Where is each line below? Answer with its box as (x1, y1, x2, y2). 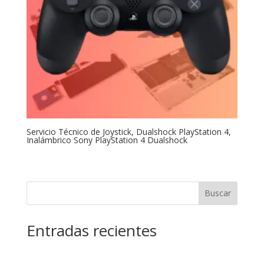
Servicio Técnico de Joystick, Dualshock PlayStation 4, (26, 126, 231, 138)
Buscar (204, 187, 232, 199)
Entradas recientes (26, 219, 157, 241)
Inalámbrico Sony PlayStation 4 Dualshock (26, 134, 187, 146)
